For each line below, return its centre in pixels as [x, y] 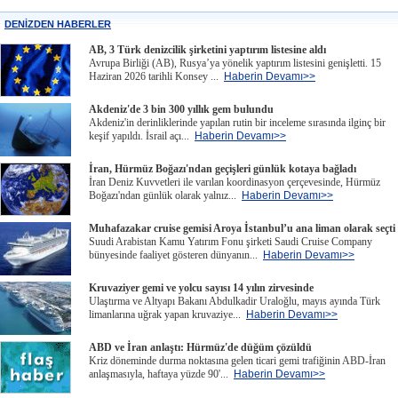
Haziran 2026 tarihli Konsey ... [156, 76]
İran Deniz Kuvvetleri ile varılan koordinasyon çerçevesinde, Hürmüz [235, 182]
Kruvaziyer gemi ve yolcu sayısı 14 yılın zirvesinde [201, 288]
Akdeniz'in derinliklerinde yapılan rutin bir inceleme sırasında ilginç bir [237, 123]
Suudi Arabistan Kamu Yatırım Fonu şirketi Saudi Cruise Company [231, 242]
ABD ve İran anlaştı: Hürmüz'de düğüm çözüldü [200, 347]
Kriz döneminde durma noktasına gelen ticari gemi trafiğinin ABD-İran [237, 361]
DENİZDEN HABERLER [58, 24]
